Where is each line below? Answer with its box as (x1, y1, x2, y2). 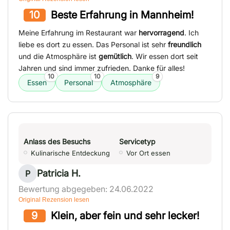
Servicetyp (119, 137, 156, 146)
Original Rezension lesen (18, 196, 89, 204)
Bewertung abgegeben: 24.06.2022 (18, 184, 154, 195)
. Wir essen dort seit (131, 52, 198, 61)
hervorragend (139, 28, 184, 37)
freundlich (168, 40, 201, 49)
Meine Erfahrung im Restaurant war (18, 28, 139, 37)
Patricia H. (37, 168, 81, 179)
